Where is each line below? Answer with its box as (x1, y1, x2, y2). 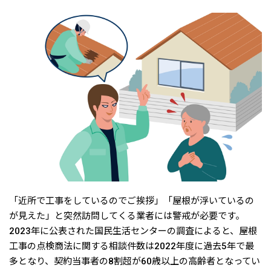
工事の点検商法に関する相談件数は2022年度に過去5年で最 (9, 240, 254, 252)
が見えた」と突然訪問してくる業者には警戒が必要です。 (9, 210, 244, 221)
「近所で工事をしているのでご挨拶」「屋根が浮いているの (9, 195, 254, 206)
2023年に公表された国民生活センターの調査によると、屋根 (9, 225, 257, 237)
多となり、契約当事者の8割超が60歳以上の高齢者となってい (9, 255, 260, 267)
